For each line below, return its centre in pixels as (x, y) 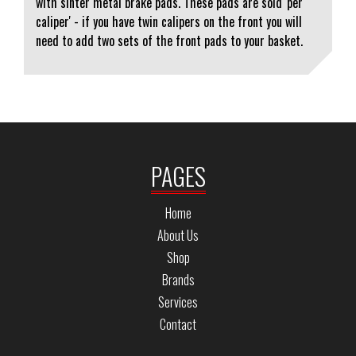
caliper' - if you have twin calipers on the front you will (169, 21)
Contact (178, 324)
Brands (178, 280)
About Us (178, 235)
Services (178, 302)
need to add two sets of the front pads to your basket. (169, 41)
